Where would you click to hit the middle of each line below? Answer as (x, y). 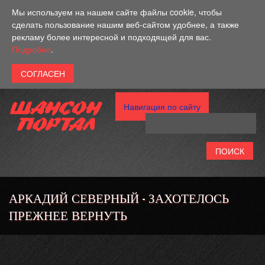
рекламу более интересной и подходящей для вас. (112, 37)
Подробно (31, 49)
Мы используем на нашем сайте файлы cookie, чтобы (117, 12)
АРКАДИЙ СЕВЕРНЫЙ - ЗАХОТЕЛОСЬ (119, 197)
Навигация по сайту (162, 106)
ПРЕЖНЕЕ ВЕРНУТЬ (68, 214)
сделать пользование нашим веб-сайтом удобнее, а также (125, 24)
